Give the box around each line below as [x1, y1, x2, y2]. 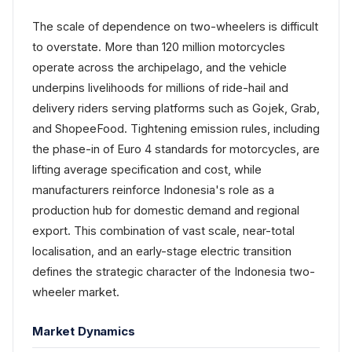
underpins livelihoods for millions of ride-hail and [32, 81, 288, 94]
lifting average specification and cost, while [32, 163, 262, 176]
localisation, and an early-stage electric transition [32, 244, 291, 258]
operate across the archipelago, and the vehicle [32, 60, 287, 74]
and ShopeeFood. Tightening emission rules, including [32, 122, 320, 135]
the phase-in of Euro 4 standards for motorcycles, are [32, 142, 320, 156]
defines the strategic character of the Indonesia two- [32, 265, 315, 278]
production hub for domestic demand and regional [32, 203, 299, 217]
